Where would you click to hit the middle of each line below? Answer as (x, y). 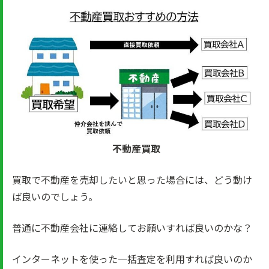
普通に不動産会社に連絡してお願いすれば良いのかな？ (132, 228)
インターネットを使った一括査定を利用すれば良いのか (132, 259)
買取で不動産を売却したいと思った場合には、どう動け (132, 180)
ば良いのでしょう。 (55, 196)
